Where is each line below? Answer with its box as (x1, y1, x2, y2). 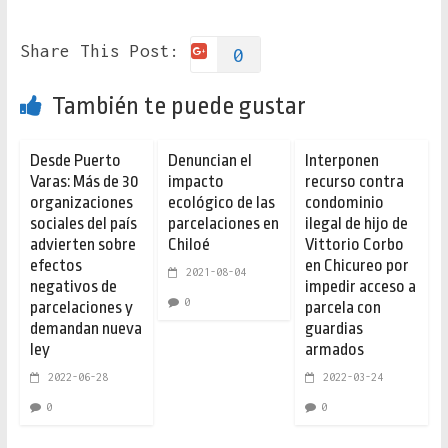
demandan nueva (29, 319, 142, 339)
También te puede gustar (51, 92, 306, 121)
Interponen (305, 151, 380, 171)
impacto (167, 172, 224, 192)
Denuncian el (167, 151, 252, 171)
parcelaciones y (29, 298, 133, 318)
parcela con (305, 298, 382, 318)
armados (305, 340, 365, 360)
